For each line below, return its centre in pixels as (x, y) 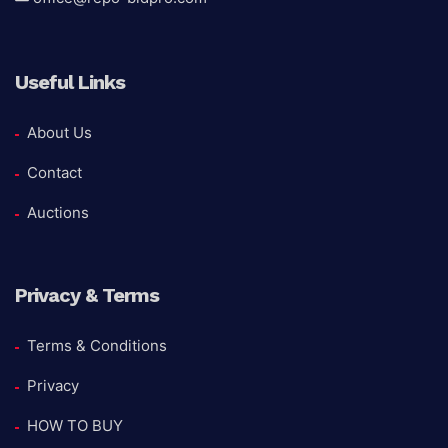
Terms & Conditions (97, 346)
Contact (54, 173)
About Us (59, 133)
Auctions (58, 213)
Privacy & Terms (87, 295)
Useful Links (70, 82)
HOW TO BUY (75, 426)
